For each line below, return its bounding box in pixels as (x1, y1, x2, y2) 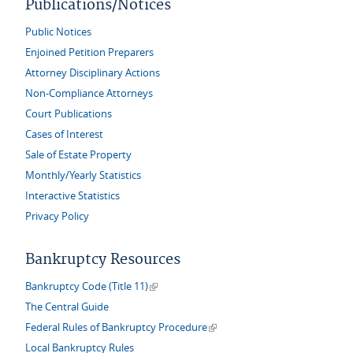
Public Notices (25, 24, 91, 39)
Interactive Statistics (25, 188, 120, 203)
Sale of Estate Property (25, 147, 132, 162)
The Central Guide (25, 299, 109, 314)
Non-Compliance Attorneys (25, 86, 153, 100)
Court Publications (25, 106, 112, 121)
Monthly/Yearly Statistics (25, 168, 141, 182)
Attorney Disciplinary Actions (25, 65, 160, 80)
